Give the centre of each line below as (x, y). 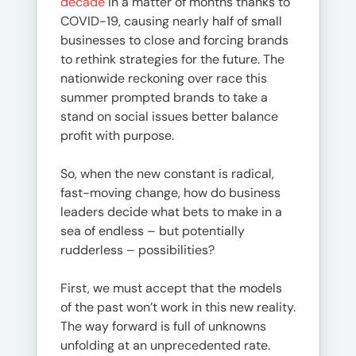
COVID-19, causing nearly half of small (171, 21)
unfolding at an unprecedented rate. (165, 345)
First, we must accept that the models (171, 288)
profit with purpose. (117, 135)
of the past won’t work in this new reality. (178, 307)
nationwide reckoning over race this (164, 78)
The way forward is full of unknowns (163, 326)
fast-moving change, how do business (170, 193)
